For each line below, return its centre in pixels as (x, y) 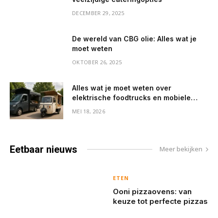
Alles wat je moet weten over (122, 88)
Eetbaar (27, 149)
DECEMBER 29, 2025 (98, 13)
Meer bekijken (181, 149)
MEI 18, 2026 (89, 111)
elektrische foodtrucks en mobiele (131, 97)
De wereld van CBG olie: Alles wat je (134, 38)
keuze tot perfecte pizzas (160, 201)
